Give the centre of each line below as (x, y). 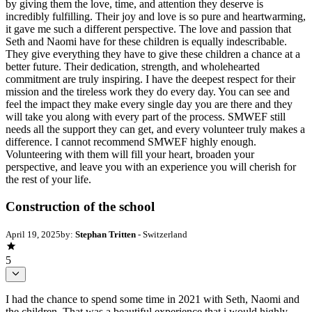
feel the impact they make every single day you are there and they (149, 104)
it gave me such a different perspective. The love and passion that (148, 29)
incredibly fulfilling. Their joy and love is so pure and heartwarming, (156, 17)
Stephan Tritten (106, 234)
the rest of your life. (48, 180)
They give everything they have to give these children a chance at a (153, 54)
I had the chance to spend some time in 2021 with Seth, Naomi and (153, 299)
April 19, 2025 (33, 234)
